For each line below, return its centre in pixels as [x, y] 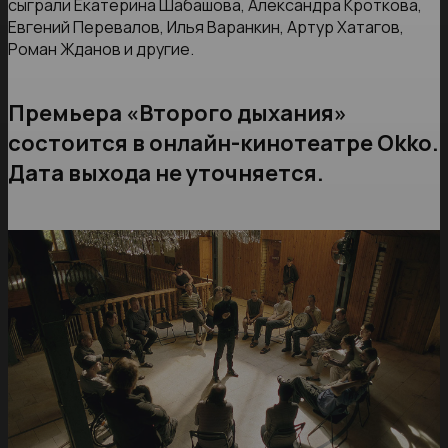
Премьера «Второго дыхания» [177, 113]
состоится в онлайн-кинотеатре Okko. [223, 143]
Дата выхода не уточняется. [166, 173]
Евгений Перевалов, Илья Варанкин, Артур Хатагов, [206, 27]
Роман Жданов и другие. [101, 49]
